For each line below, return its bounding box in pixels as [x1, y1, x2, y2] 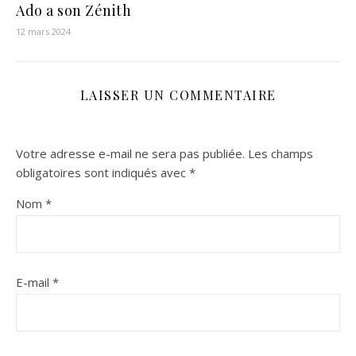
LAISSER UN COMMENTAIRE [79, 87, 277, 104]
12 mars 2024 [16, 25, 71, 38]
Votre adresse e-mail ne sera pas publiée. [16, 145, 245, 162]
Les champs [248, 145, 313, 162]
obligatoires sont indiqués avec [16, 164, 189, 181]
